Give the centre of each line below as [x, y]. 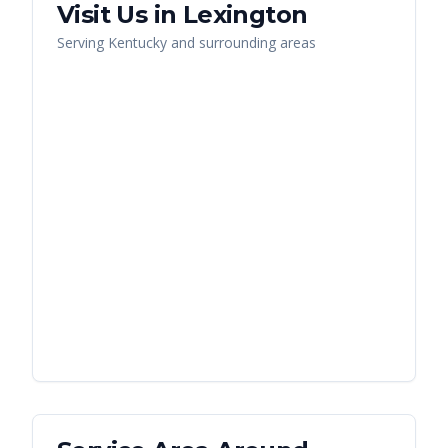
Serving [82, 42]
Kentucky [137, 42]
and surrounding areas [241, 42]
